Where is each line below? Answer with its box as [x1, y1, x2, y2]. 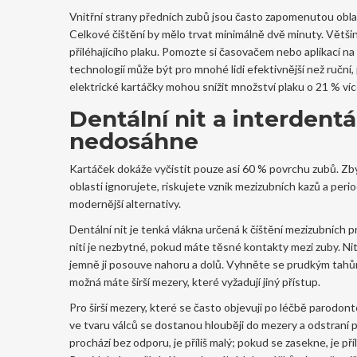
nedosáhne [69, 127, 198, 155]
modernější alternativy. [69, 197, 181, 210]
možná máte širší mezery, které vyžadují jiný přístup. [69, 275, 320, 288]
